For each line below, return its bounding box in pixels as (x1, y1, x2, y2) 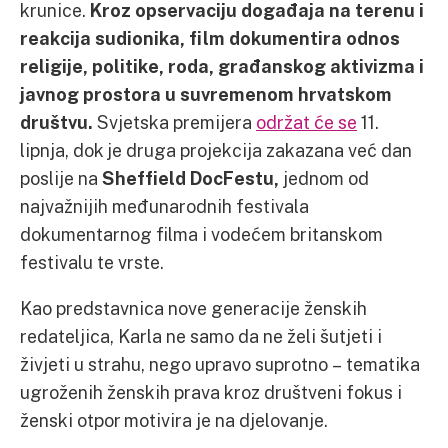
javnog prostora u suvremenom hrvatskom (20, 82, 392, 105)
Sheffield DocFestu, (102, 166, 279, 189)
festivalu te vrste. (20, 250, 168, 273)
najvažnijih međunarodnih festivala (20, 194, 309, 217)
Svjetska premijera (97, 110, 256, 133)
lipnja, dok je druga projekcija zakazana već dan (20, 138, 412, 161)
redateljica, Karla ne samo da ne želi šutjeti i (20, 324, 382, 347)
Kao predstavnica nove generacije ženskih (20, 296, 367, 319)
